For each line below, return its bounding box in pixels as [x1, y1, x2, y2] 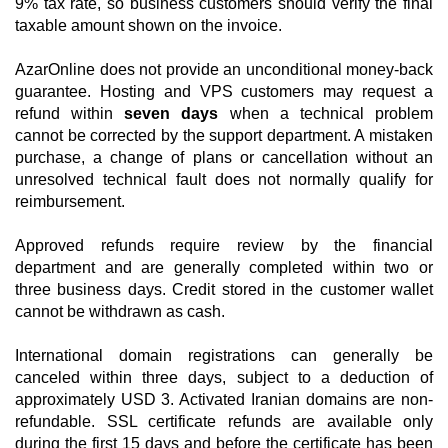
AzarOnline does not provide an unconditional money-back [15, 61, 433, 78]
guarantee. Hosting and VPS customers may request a [15, 83, 433, 100]
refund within [15, 105, 125, 122]
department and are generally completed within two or [15, 259, 433, 276]
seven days [124, 105, 219, 122]
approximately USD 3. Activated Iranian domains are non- [15, 391, 433, 408]
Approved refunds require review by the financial [15, 237, 433, 254]
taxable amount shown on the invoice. [15, 17, 282, 34]
